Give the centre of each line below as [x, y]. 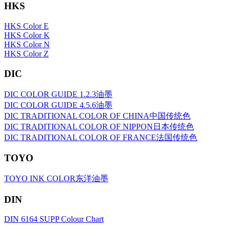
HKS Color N [27, 45]
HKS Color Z [26, 54]
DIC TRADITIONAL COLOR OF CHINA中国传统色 [97, 116]
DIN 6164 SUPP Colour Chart [54, 219]
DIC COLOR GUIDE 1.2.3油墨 [58, 94]
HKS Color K [27, 35]
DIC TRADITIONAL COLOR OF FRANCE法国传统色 [101, 137]
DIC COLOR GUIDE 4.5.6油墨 [58, 105]
